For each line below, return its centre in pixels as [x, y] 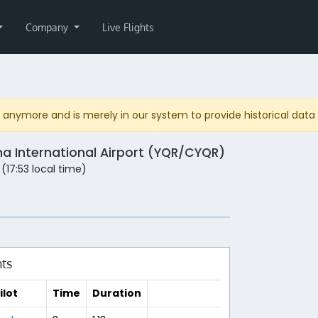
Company [48, 27]
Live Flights [128, 27]
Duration [116, 293]
